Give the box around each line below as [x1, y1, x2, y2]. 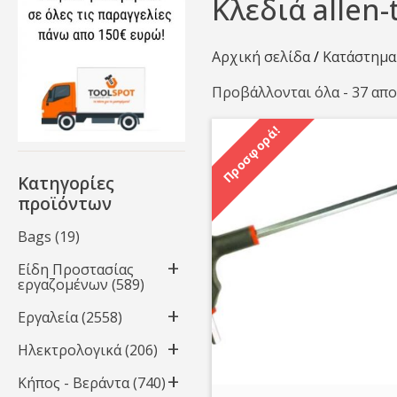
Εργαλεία [18, 307, 78, 327]
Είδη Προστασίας [18, 259, 134, 279]
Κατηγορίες [18, 170, 114, 195]
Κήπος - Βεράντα [18, 372, 129, 393]
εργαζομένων [18, 274, 108, 294]
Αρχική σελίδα [212, 46, 310, 66]
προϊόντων [18, 191, 112, 215]
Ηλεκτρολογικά [18, 339, 121, 360]
